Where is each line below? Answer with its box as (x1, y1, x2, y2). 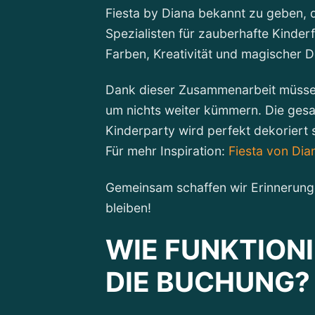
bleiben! (105, 200, 152, 215)
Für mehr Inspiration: (105, 143, 229, 159)
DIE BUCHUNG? (105, 265, 311, 299)
